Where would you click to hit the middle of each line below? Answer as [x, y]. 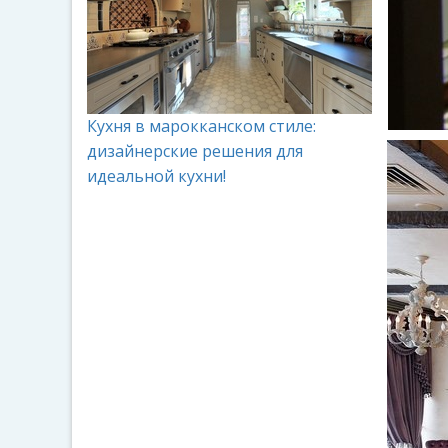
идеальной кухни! [156, 176]
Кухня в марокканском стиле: [201, 126]
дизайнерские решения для [195, 151]
